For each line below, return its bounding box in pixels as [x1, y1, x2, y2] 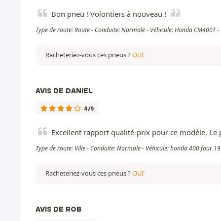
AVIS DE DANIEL [36, 86, 93, 95]
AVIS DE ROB [36, 204, 81, 214]
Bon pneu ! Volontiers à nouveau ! [51, 8, 166, 19]
